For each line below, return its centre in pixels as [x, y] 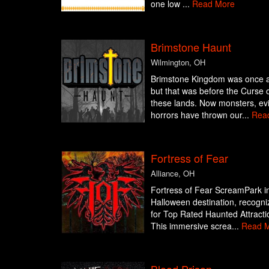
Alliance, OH [172, 173]
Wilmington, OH [178, 62]
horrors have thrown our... [201, 114]
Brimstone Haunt [191, 47]
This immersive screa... [196, 225]
